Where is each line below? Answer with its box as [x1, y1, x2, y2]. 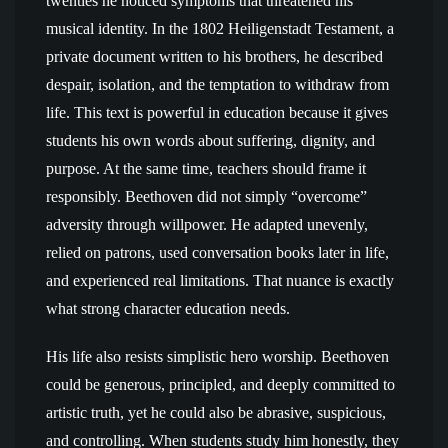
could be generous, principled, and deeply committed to [46, 376, 395, 393]
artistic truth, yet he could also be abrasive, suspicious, [46, 404, 386, 421]
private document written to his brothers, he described [46, 48, 383, 65]
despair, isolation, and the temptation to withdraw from [46, 76, 389, 93]
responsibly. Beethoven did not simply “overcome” [46, 188, 367, 205]
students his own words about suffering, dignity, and [46, 132, 375, 149]
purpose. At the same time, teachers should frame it [46, 160, 366, 177]
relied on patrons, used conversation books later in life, [46, 244, 389, 261]
